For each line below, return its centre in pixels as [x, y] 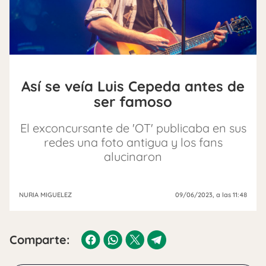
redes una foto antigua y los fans [133, 142]
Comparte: [39, 240]
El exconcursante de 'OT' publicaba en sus [133, 128]
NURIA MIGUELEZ [45, 195]
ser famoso [133, 102]
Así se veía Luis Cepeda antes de [133, 86]
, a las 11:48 [230, 195]
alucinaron [133, 156]
